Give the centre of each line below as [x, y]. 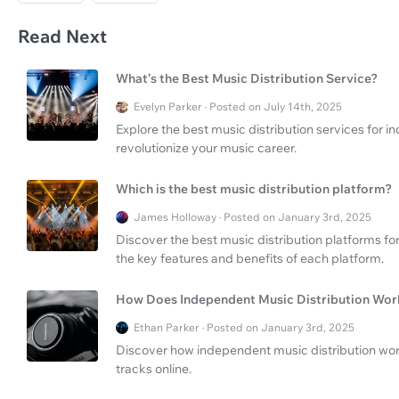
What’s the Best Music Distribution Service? [247, 79]
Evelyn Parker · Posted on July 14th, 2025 [238, 107]
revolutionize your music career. [206, 148]
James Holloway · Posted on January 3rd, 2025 [252, 217]
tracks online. [154, 369]
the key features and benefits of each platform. [250, 259]
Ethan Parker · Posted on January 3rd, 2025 [244, 328]
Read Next [62, 37]
